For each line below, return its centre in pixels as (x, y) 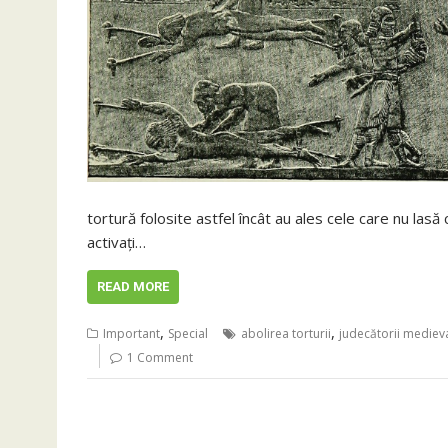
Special (188, 333)
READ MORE (133, 286)
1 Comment (160, 357)
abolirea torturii (286, 333)
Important (131, 333)
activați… (116, 242)
